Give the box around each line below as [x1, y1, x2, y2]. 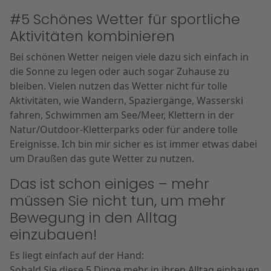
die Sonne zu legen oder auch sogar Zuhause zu [10, 65, 229, 78]
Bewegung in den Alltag [10, 207, 177, 227]
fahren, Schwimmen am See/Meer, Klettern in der [10, 108, 234, 122]
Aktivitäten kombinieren [10, 26, 175, 46]
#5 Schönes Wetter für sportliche [10, 9, 240, 29]
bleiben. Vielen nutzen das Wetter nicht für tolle [10, 79, 227, 93]
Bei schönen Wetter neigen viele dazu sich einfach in [10, 50, 249, 64]
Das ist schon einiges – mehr [10, 174, 209, 194]
